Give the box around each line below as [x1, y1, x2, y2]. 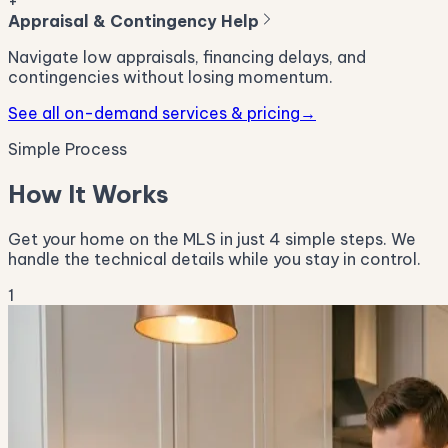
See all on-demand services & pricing [8, 103, 300, 124]
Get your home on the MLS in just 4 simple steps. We [8, 229, 416, 249]
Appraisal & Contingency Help [8, 11, 259, 32]
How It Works [8, 179, 169, 210]
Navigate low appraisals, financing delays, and [8, 47, 366, 68]
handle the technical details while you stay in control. [8, 249, 421, 269]
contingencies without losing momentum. [8, 67, 333, 88]
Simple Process [8, 139, 127, 160]
